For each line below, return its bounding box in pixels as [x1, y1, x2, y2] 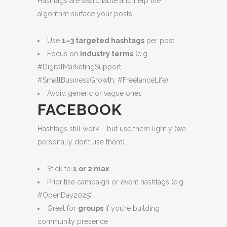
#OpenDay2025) [37, 191, 92, 199]
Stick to [47, 165, 73, 173]
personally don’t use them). [37, 138, 126, 146]
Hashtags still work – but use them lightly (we [37, 125, 186, 133]
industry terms [80, 50, 133, 58]
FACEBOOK [37, 101, 122, 119]
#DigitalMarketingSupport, [37, 63, 123, 71]
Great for [47, 204, 78, 212]
